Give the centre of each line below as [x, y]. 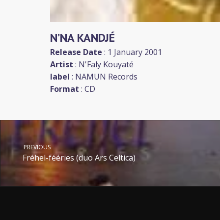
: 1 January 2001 [132, 52]
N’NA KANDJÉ [82, 37]
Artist [62, 64]
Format [65, 89]
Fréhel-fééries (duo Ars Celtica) [79, 157]
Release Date [76, 52]
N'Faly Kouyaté [106, 64]
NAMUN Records [106, 76]
